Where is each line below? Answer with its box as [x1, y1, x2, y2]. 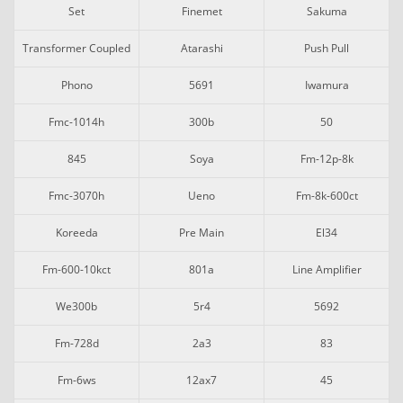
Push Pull [304, 40, 349, 56]
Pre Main [179, 225, 224, 240]
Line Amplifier [291, 262, 362, 277]
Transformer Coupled [22, 40, 130, 56]
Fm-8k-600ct [295, 188, 358, 203]
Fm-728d [54, 336, 99, 351]
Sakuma [306, 4, 347, 19]
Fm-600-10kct [42, 262, 111, 277]
